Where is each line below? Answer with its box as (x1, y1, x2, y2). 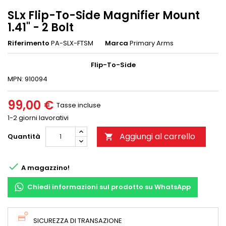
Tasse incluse (56, 100, 101, 110)
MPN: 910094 (8, 74, 47, 84)
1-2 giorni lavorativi (8, 113, 69, 123)
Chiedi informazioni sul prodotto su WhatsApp (27, 182, 191, 192)
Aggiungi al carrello (120, 131, 195, 142)
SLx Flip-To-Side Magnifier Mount (8, 8, 200, 23)
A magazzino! (20, 162, 70, 173)
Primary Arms (130, 38, 174, 48)
